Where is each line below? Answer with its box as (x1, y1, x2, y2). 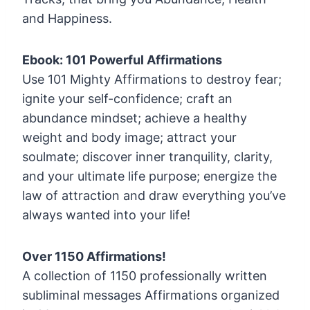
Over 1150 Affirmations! (22, 249, 166, 264)
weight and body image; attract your (22, 130, 237, 145)
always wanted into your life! (22, 208, 190, 223)
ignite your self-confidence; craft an (22, 91, 232, 107)
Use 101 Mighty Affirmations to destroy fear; (22, 72, 282, 87)
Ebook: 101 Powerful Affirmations (22, 53, 222, 68)
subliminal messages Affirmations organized (22, 288, 280, 303)
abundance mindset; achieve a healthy (22, 111, 247, 126)
